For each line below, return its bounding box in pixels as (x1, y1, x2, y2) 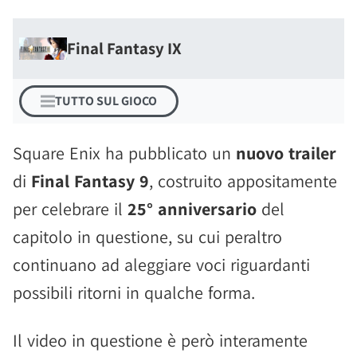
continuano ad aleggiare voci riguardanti (13, 253, 310, 276)
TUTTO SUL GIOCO (55, 92, 157, 109)
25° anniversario (127, 198, 257, 220)
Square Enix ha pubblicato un (13, 142, 236, 164)
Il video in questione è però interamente (13, 329, 308, 351)
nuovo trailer (236, 142, 336, 164)
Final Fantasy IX (67, 37, 182, 59)
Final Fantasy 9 (31, 170, 149, 192)
